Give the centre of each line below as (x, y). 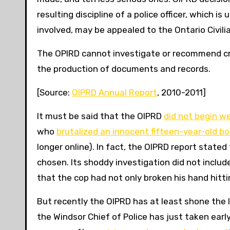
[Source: (54, 93)
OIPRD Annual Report (114, 93)
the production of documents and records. (124, 69)
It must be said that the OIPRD (100, 116)
